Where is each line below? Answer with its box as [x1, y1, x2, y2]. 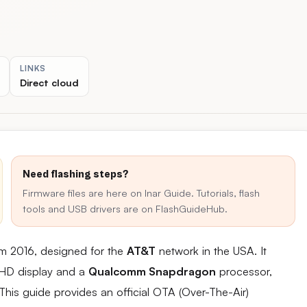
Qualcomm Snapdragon [88, 265, 216, 278]
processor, [216, 265, 272, 278]
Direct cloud [20, 76, 79, 88]
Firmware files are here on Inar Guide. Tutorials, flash [23, 186, 260, 199]
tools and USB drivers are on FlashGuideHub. [23, 202, 228, 214]
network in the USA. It [156, 244, 267, 258]
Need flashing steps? [23, 168, 128, 180]
